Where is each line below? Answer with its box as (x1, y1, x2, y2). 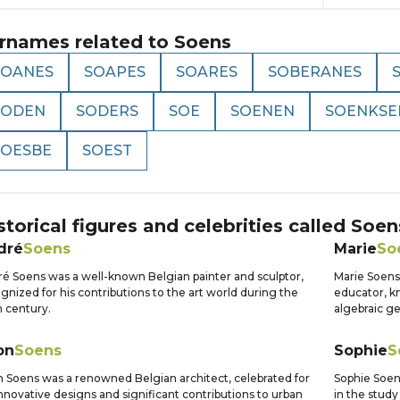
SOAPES (84, 63, 146, 80)
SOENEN (230, 103, 295, 120)
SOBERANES (268, 63, 362, 80)
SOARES (176, 63, 237, 80)
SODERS (76, 103, 138, 120)
